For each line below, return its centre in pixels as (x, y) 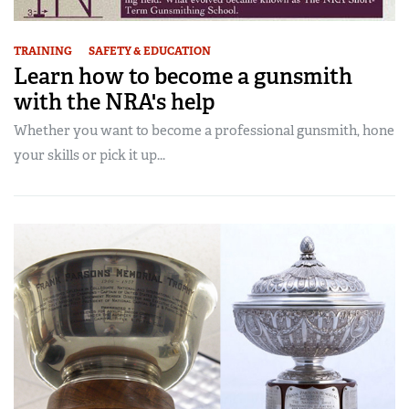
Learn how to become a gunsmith (183, 76)
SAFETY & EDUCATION (150, 51)
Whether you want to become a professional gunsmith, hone (204, 130)
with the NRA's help (115, 101)
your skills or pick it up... (89, 155)
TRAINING (43, 51)
